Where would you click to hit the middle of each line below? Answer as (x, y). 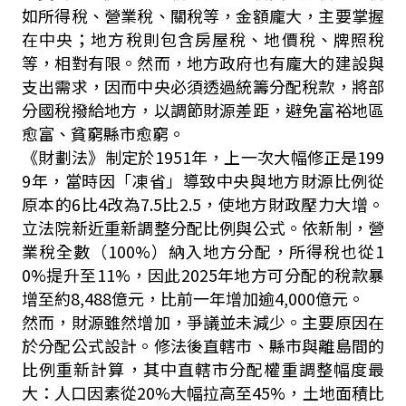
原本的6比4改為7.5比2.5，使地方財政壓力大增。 (203, 204)
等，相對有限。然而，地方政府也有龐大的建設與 (203, 63)
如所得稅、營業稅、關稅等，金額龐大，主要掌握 (203, 15)
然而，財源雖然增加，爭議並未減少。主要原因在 (203, 322)
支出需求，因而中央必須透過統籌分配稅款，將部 (203, 86)
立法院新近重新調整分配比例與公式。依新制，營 (203, 227)
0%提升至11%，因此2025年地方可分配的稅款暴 (203, 275)
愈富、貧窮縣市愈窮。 (103, 133)
